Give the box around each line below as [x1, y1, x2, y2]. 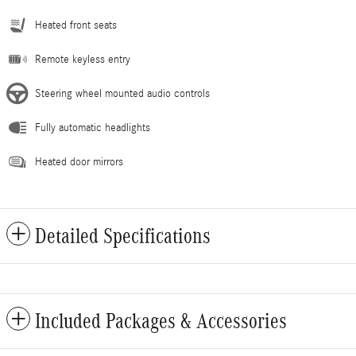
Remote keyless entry [35, 53, 130, 67]
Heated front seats [35, 19, 117, 33]
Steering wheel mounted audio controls [35, 87, 210, 101]
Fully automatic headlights [35, 122, 150, 135]
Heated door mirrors [35, 156, 123, 169]
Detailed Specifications [35, 224, 211, 249]
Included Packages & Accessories [35, 309, 287, 334]
